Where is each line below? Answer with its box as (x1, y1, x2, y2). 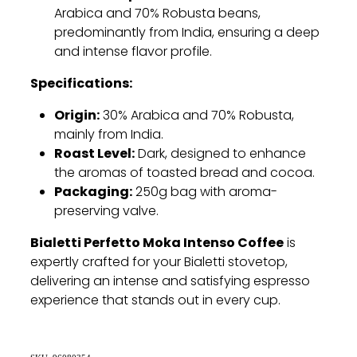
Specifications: (30, 73, 132, 96)
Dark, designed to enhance (135, 143, 306, 165)
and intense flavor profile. (54, 41, 212, 63)
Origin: (54, 104, 100, 127)
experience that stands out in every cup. (30, 290, 280, 312)
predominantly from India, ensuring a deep (54, 22, 320, 44)
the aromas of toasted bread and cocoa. (54, 163, 315, 184)
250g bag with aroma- (132, 182, 277, 203)
